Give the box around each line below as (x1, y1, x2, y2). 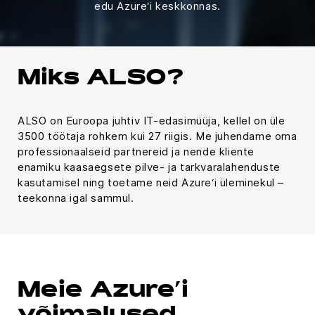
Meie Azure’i (18, 281, 188, 302)
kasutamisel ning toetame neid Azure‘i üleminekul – (18, 176, 285, 189)
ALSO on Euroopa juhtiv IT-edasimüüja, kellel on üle (18, 114, 285, 127)
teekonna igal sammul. (18, 191, 134, 205)
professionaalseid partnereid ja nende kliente (18, 145, 255, 158)
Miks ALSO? (18, 69, 184, 90)
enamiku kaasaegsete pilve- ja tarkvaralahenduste (18, 160, 281, 174)
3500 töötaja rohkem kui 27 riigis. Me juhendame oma (18, 129, 297, 143)
